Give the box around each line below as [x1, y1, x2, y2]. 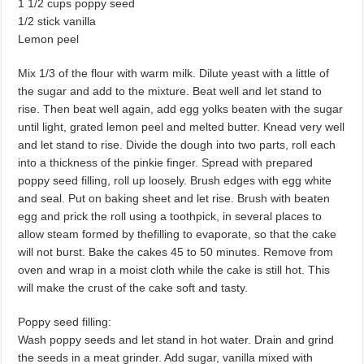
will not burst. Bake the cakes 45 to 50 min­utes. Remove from [18, 245, 334, 258]
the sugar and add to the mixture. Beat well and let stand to [18, 84, 323, 97]
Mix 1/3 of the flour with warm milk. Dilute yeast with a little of [18, 67, 330, 80]
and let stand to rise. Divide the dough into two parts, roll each [18, 138, 336, 151]
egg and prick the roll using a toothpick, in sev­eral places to [18, 210, 323, 223]
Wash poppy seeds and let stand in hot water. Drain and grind [18, 333, 335, 346]
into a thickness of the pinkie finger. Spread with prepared [18, 156, 314, 169]
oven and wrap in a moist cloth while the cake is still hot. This [18, 263, 331, 276]
